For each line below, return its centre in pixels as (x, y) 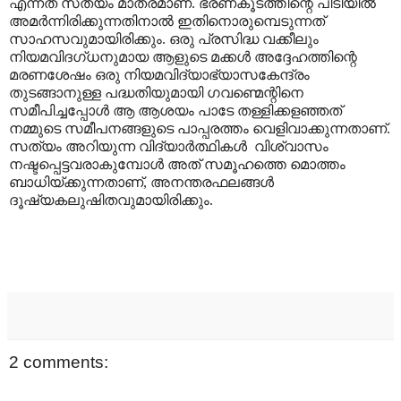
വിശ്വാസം (291, 147)
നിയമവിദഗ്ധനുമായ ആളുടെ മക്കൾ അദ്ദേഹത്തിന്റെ (183, 57)
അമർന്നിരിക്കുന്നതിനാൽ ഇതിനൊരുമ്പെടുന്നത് (167, 21)
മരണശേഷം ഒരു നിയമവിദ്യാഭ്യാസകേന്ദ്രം (159, 75)
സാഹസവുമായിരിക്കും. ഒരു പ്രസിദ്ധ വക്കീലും (164, 39)
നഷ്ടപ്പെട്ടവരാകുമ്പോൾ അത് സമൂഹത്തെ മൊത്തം (177, 165)
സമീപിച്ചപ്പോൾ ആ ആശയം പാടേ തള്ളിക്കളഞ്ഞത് (175, 111)
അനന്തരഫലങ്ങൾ (212, 183)
